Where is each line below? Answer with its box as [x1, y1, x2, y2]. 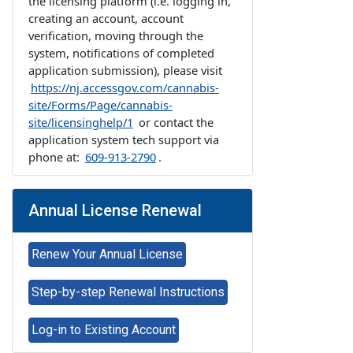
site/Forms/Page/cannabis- [28, 97, 173, 113]
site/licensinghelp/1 [28, 114, 133, 130]
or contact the [136, 114, 214, 130]
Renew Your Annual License [32, 247, 183, 262]
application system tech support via [28, 132, 219, 147]
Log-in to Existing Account [32, 322, 176, 337]
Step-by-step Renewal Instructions [32, 284, 225, 299]
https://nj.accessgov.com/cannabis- [31, 80, 219, 95]
